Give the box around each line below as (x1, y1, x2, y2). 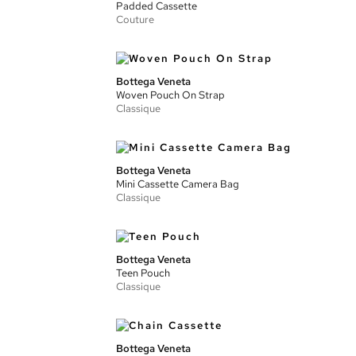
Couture (116, 13, 154, 26)
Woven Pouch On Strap (116, 88, 225, 102)
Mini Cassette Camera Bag (116, 177, 239, 191)
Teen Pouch (116, 266, 170, 280)
